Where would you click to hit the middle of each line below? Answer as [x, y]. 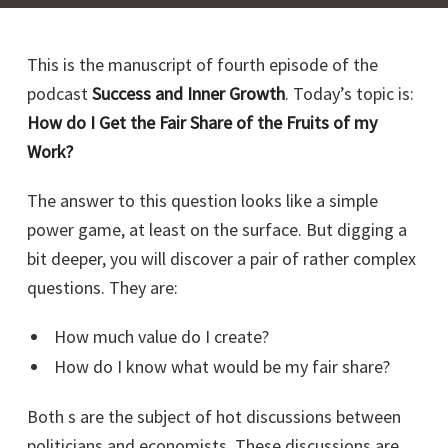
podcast [59, 94]
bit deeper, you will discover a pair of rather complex [221, 259]
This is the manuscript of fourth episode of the [202, 65]
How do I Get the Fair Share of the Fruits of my [202, 123]
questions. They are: [102, 288]
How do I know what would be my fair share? [221, 367]
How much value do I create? [161, 337]
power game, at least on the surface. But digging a [217, 230]
